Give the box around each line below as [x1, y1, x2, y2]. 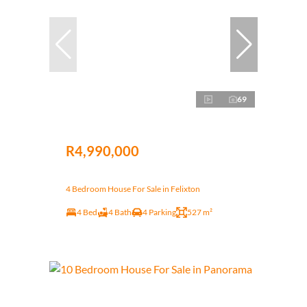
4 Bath [108, 206, 132, 217]
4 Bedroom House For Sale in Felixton [66, 183, 200, 194]
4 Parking [143, 206, 176, 217]
